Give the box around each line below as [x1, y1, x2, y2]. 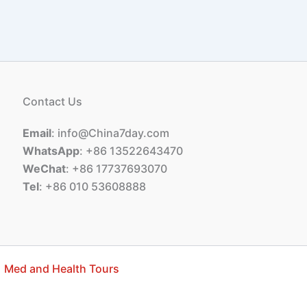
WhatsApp [23, 144, 80, 158]
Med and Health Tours [3, 262, 119, 275]
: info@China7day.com [51, 126, 170, 140]
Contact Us [23, 95, 83, 108]
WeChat [23, 162, 66, 175]
